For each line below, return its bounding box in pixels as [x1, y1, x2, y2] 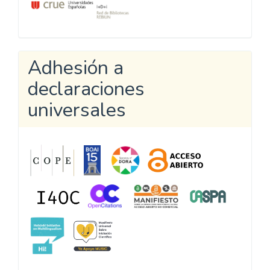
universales [28, 96, 126, 123]
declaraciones [28, 75, 145, 102]
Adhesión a [28, 54, 124, 81]
